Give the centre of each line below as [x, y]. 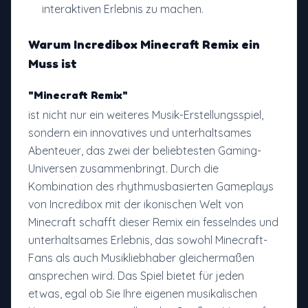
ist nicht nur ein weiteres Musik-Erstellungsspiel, [146, 115]
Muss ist [53, 64]
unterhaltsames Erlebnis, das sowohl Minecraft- [148, 240]
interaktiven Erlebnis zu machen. [123, 9]
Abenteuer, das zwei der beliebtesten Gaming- [145, 151]
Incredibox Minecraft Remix [156, 44]
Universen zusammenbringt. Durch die [123, 169]
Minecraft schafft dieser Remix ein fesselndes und [153, 222]
